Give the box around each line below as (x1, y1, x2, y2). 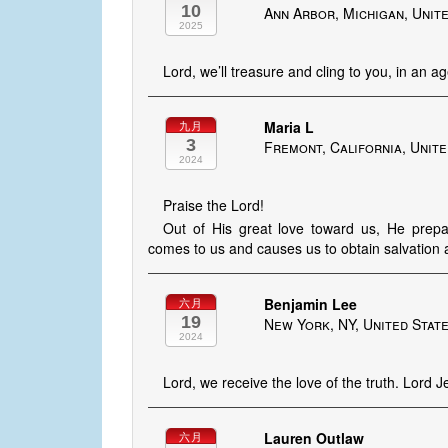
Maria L (264, 117, 315, 138)
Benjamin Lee (264, 294, 358, 315)
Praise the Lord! (163, 195, 264, 216)
